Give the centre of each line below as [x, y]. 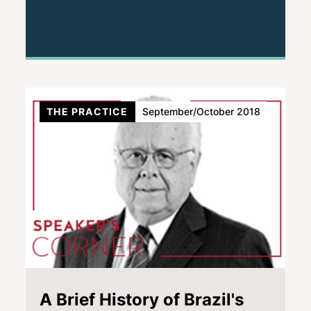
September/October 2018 [201, 111]
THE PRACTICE [87, 111]
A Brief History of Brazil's [142, 299]
